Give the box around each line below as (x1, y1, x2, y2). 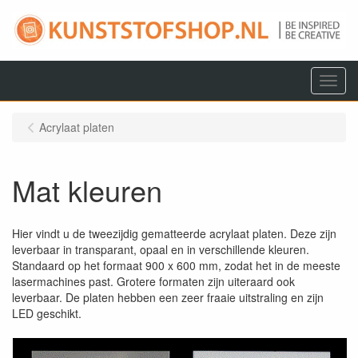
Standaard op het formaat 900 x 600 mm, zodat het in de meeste (12, 257, 340, 273)
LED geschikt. (12, 305, 82, 321)
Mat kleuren (12, 169, 162, 210)
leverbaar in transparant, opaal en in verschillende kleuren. (12, 241, 309, 257)
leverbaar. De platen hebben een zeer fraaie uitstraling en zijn (12, 289, 324, 305)
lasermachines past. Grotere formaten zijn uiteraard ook (12, 273, 295, 289)
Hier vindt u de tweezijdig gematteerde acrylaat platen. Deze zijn (12, 225, 336, 241)
